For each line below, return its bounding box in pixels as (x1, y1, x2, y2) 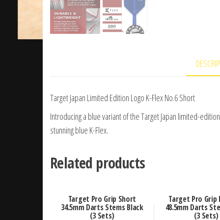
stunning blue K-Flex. (50, 124, 108, 137)
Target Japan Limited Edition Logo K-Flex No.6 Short (50, 92, 195, 104)
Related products (50, 153, 145, 173)
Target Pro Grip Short (68, 193, 137, 205)
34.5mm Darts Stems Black (61, 202, 143, 213)
